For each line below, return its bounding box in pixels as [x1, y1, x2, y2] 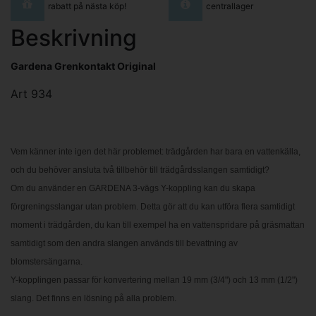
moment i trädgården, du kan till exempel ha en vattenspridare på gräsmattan [11, 219, 305, 230]
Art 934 [11, 86, 52, 101]
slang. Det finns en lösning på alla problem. [11, 293, 176, 303]
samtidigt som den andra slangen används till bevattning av [11, 238, 238, 248]
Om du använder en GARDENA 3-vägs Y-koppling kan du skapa [11, 183, 255, 193]
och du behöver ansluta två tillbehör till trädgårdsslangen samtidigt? [11, 164, 269, 175]
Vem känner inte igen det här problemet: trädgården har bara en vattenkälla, [11, 146, 300, 157]
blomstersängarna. [11, 256, 83, 267]
